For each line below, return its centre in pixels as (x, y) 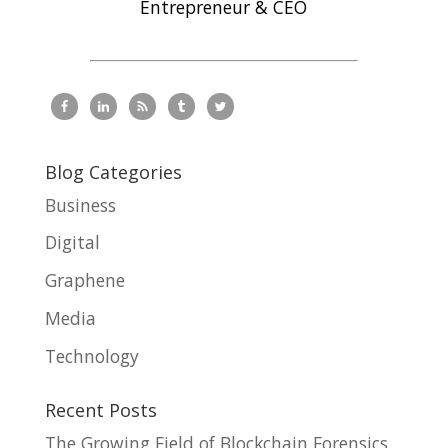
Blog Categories (113, 171)
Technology (91, 355)
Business (80, 204)
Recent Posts (100, 409)
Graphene (84, 280)
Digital (72, 242)
